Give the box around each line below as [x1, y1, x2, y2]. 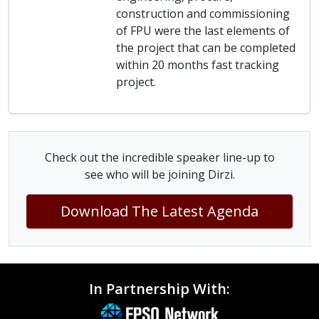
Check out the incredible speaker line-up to [44, 150, 275, 165]
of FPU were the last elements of [116, 23, 290, 38]
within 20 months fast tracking [116, 57, 279, 73]
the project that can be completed [116, 40, 296, 56]
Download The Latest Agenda [61, 202, 258, 221]
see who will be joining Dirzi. [84, 167, 235, 182]
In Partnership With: [89, 279, 230, 298]
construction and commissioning [116, 6, 290, 21]
